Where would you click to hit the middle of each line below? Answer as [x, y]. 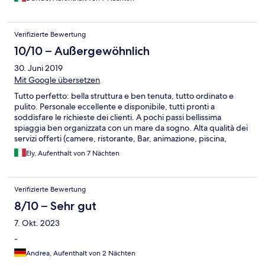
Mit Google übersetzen [57, 80]
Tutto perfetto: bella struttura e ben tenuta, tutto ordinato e [124, 96]
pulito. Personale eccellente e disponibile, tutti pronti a [114, 106]
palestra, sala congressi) [58, 149]
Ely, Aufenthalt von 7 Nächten [73, 153]
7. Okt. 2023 [37, 223]
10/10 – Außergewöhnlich [82, 51]
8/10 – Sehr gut [55, 206]
